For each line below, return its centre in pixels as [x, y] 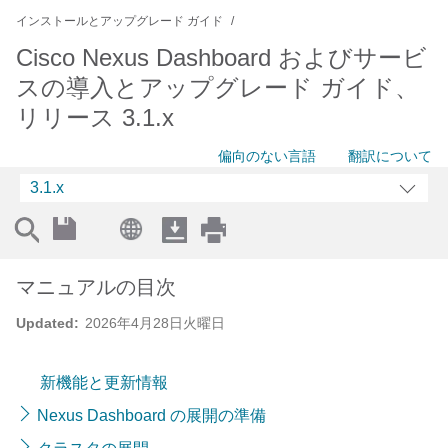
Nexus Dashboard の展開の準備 [151, 415]
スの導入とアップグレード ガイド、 [217, 87]
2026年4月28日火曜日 [155, 323]
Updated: [47, 323]
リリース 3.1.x [95, 117]
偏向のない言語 [267, 156]
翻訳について [390, 156]
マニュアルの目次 [96, 287]
